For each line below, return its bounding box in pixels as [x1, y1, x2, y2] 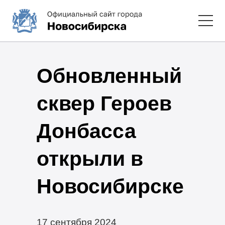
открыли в [36, 147, 143, 170]
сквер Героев [36, 91, 172, 115]
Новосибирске [36, 174, 184, 198]
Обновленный [36, 64, 182, 87]
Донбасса [36, 119, 136, 143]
